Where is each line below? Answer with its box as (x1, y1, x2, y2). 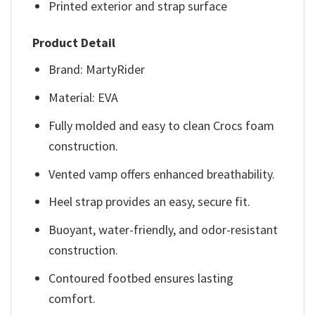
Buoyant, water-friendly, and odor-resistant (49, 221, 278, 238)
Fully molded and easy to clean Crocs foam (49, 117, 275, 134)
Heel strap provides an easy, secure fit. (49, 193, 251, 210)
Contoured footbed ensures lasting (49, 269, 234, 286)
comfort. (49, 290, 96, 307)
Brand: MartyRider (49, 61, 146, 78)
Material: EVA (49, 89, 119, 105)
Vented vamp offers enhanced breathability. (49, 165, 276, 182)
